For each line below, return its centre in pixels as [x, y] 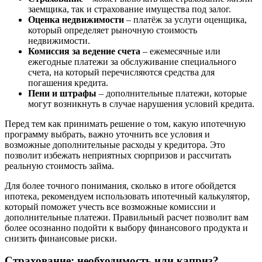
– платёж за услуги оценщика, [185, 19]
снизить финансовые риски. [61, 238]
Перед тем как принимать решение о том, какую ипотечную [125, 123]
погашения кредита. [68, 82]
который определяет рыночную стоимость [113, 30]
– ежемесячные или [180, 51]
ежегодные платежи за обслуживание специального [132, 61]
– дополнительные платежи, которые [172, 93]
